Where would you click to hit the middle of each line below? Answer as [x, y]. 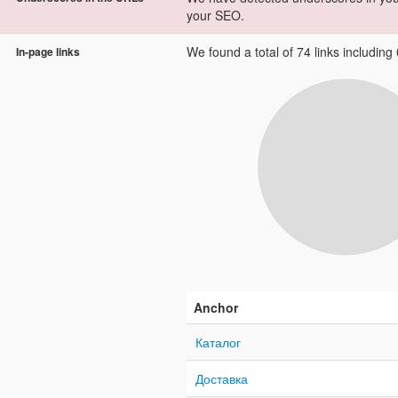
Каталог [218, 342]
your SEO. [215, 15]
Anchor [216, 307]
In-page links [48, 51]
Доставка [222, 378]
